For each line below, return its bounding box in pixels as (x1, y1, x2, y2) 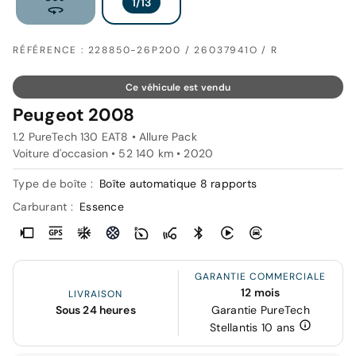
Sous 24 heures (55, 302, 136, 317)
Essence (79, 199, 124, 215)
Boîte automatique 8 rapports (99, 176, 257, 192)
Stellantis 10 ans (210, 320, 299, 335)
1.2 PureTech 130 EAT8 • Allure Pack (13, 130, 197, 145)
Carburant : (13, 199, 76, 215)
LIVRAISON (68, 287, 123, 300)
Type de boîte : (13, 176, 96, 192)
